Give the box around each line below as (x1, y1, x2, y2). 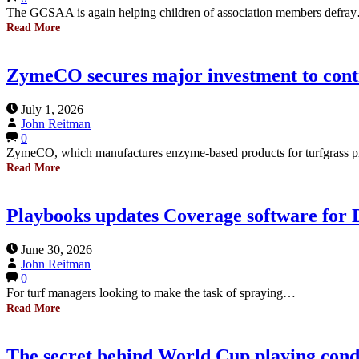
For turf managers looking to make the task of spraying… (6, 285, 296, 300)
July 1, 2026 (21, 102, 83, 116)
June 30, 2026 (21, 242, 92, 256)
